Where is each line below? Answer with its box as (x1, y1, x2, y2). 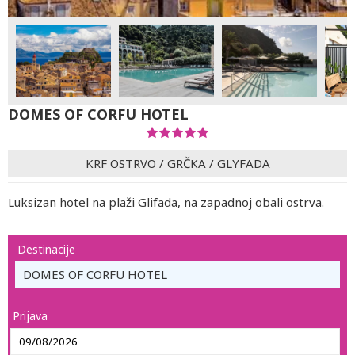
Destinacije (17, 242, 75, 257)
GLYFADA (216, 155, 270, 171)
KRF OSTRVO (85, 155, 156, 171)
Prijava (13, 308, 48, 323)
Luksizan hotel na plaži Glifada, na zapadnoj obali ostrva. (8, 194, 324, 210)
